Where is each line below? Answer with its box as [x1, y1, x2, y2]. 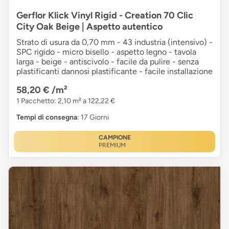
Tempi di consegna [16, 112, 77, 122]
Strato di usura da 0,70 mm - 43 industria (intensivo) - [16, 37, 213, 47]
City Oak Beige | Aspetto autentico [16, 20, 163, 32]
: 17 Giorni [77, 112, 109, 122]
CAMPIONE [98, 133, 131, 141]
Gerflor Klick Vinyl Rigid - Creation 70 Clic [16, 9, 193, 21]
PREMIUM [98, 141, 126, 149]
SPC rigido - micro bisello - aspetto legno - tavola [16, 47, 196, 57]
